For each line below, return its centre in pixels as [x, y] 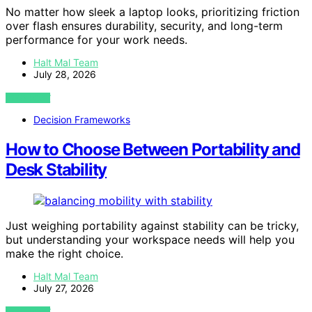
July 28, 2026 [65, 74]
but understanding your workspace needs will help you [150, 239]
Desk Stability [56, 169]
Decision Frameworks [82, 119]
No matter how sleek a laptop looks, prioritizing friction [153, 11]
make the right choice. [64, 253]
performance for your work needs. [96, 39]
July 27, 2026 [64, 288]
